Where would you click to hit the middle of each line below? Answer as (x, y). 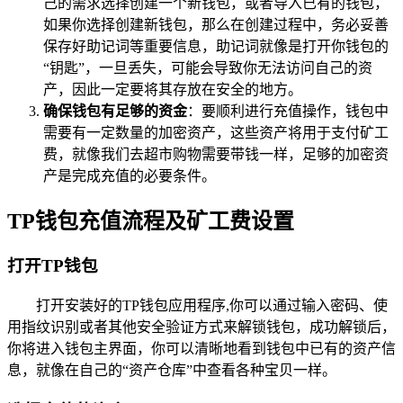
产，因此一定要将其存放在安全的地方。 (173, 89)
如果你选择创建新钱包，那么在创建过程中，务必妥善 (216, 24)
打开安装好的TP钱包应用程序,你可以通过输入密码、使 (212, 306)
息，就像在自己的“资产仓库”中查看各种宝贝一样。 (172, 371)
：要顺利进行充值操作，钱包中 (288, 111)
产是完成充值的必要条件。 (130, 175)
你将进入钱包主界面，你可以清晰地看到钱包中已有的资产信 (201, 349)
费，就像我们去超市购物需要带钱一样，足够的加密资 (216, 154)
